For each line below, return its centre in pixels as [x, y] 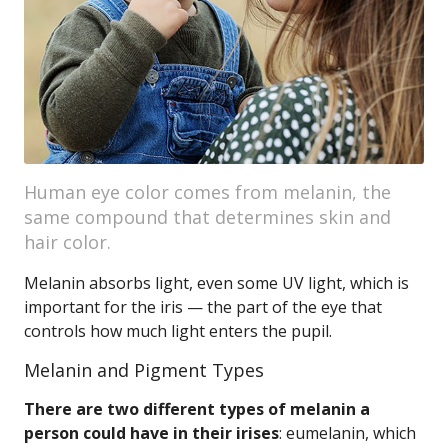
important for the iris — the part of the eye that [203, 307]
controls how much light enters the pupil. [178, 331]
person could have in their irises [151, 433]
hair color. [67, 242]
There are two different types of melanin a [197, 409]
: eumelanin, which [347, 433]
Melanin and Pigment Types [144, 370]
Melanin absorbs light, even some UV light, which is [216, 283]
